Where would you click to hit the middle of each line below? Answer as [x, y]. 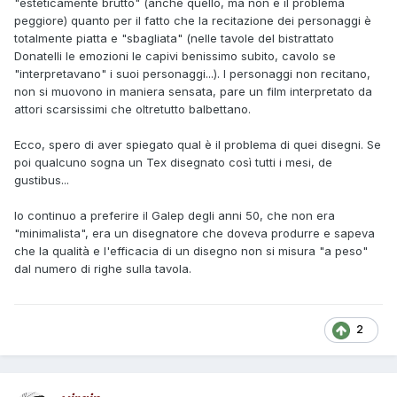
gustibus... [42, 180]
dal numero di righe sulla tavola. [103, 269]
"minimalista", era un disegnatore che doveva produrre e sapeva [195, 234]
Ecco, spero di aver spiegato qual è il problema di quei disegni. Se [198, 145]
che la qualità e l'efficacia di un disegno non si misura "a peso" [191, 251]
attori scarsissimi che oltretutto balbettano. [132, 109]
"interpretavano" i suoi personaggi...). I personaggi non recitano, [192, 74]
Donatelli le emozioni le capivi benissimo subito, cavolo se [175, 56]
